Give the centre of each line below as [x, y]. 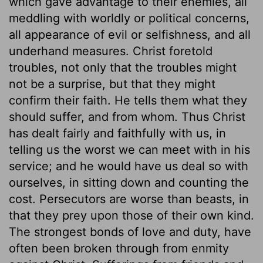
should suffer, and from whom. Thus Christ [127, 117]
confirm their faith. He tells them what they [128, 100]
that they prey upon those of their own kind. [131, 215]
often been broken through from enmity [119, 248]
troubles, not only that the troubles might [123, 67]
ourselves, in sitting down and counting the [129, 182]
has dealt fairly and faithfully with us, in [117, 133]
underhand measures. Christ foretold [111, 51]
